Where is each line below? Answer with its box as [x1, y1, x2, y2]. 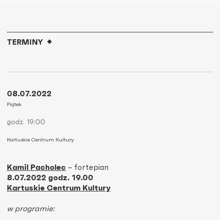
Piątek [7, 102, 22, 108]
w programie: [7, 205, 55, 213]
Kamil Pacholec [7, 164, 66, 172]
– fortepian [66, 164, 109, 172]
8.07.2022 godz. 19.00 [7, 174, 93, 182]
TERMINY [7, 38, 43, 47]
